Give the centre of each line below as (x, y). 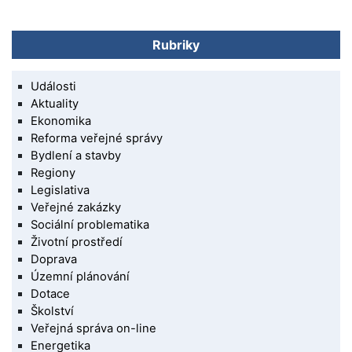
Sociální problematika (90, 224)
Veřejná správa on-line (94, 328)
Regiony (53, 173)
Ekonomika (61, 121)
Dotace (51, 293)
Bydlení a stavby (76, 156)
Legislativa (60, 190)
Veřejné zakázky (76, 207)
